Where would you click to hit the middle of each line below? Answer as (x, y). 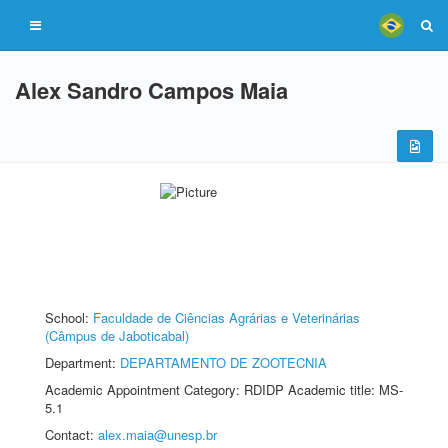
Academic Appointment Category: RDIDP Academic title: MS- (224, 389)
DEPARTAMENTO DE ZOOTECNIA (223, 362)
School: (69, 317)
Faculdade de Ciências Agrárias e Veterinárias (226, 317)
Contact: (71, 434)
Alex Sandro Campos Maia (151, 90)
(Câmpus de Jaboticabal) (117, 335)
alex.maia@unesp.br (157, 434)
